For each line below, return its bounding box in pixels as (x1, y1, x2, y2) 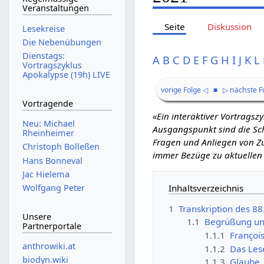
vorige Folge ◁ (161, 85, 209, 95)
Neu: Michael (22, 118, 75, 130)
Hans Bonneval (22, 154, 82, 166)
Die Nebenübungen (22, 36, 101, 48)
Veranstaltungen (22, 2, 89, 14)
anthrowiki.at (22, 240, 75, 252)
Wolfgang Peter (22, 182, 85, 194)
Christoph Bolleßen (22, 141, 100, 153)
